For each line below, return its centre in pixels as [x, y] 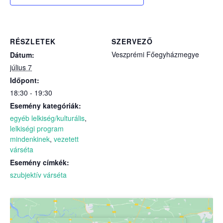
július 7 [21, 67]
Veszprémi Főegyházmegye [155, 54]
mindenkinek [30, 139]
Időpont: [25, 80]
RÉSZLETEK [33, 41]
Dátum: [22, 55]
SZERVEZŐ [132, 41]
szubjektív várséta [38, 174]
